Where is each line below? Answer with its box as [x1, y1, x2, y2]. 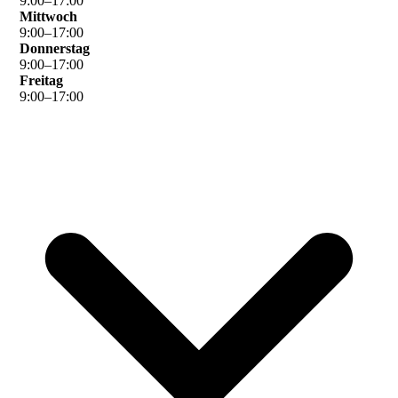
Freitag [20, 73, 64, 89]
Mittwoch [20, 9, 78, 25]
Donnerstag [20, 41, 91, 57]
